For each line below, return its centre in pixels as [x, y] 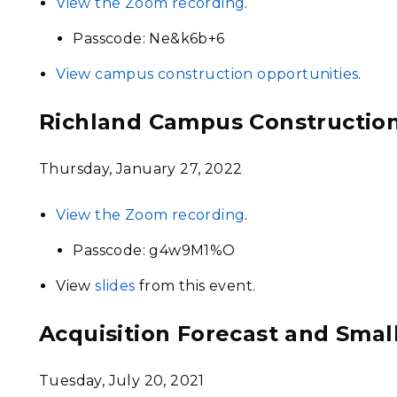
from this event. [195, 286]
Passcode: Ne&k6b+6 [149, 39]
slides [115, 286]
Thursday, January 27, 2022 [141, 169]
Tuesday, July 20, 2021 [122, 381]
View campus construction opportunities [207, 74]
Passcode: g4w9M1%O [154, 250]
